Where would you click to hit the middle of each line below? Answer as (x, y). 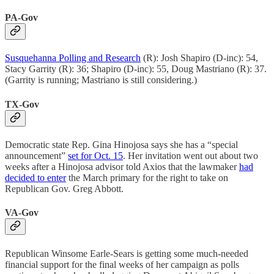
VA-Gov (22, 213)
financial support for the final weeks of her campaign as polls (122, 264)
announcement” (36, 156)
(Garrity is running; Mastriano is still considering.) (101, 80)
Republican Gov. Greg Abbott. (64, 189)
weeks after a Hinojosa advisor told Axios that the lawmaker (122, 167)
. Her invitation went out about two (191, 156)
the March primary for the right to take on (147, 178)
